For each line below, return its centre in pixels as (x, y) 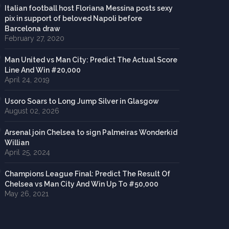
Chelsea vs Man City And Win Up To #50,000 (81, 184)
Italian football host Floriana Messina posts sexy (88, 8)
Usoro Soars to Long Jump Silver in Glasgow (82, 101)
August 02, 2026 (32, 111)
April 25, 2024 (27, 152)
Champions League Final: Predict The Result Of (87, 174)
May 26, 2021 (26, 194)
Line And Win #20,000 (42, 70)
